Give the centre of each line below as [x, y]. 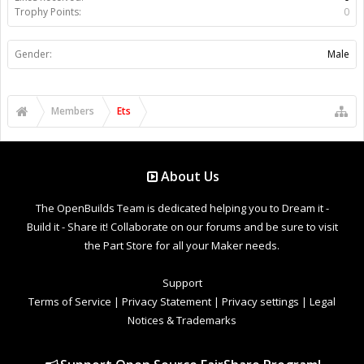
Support [182, 282]
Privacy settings [260, 301]
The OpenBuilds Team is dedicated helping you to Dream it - [182, 208]
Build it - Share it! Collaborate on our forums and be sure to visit [182, 226]
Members [73, 110]
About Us [191, 176]
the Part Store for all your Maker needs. [182, 245]
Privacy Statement [167, 301]
